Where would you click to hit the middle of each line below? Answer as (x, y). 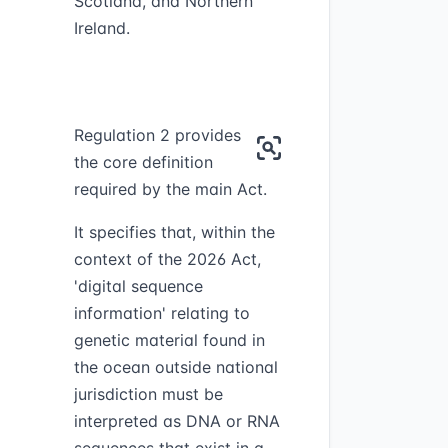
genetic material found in (169, 340)
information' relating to (161, 313)
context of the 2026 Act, (167, 259)
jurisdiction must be (148, 394)
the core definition (143, 162)
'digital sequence (138, 286)
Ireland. (101, 28)
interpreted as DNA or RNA (176, 421)
